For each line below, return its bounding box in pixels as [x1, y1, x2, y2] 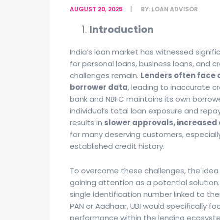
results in [70, 117, 104, 128]
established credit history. [70, 141, 165, 151]
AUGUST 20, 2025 [70, 5, 123, 13]
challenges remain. [70, 70, 140, 81]
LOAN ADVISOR [152, 5, 198, 13]
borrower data [70, 82, 128, 92]
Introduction [89, 23, 154, 36]
